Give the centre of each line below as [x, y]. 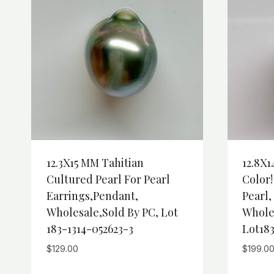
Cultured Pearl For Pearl [108, 180]
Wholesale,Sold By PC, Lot [112, 213]
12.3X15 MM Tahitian [95, 163]
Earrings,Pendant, [92, 196]
